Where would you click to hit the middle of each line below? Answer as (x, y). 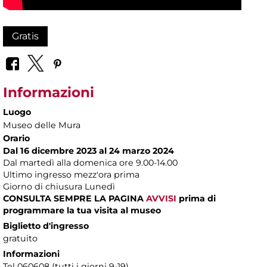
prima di (196, 198)
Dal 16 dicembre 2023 (50, 150)
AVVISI (161, 198)
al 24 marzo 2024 (136, 150)
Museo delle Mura (42, 125)
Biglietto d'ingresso (46, 226)
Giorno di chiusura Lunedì (59, 186)
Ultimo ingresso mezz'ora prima (71, 174)
